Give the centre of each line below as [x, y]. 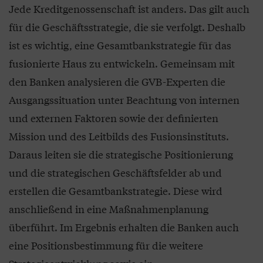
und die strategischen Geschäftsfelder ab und [115, 173]
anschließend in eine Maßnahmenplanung [109, 209]
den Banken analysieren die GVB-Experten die [117, 82]
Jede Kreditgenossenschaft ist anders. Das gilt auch [129, 9]
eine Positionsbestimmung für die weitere [106, 245]
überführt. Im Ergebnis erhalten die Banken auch [124, 227]
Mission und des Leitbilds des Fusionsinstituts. [119, 136]
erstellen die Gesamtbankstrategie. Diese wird [116, 191]
